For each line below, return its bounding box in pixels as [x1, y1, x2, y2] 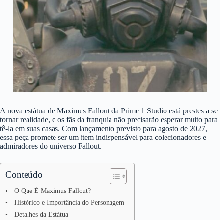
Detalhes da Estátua [14, 210, 68, 219]
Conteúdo [5, 169, 43, 180]
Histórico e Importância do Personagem [14, 198, 124, 207]
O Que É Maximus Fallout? [14, 187, 91, 195]
